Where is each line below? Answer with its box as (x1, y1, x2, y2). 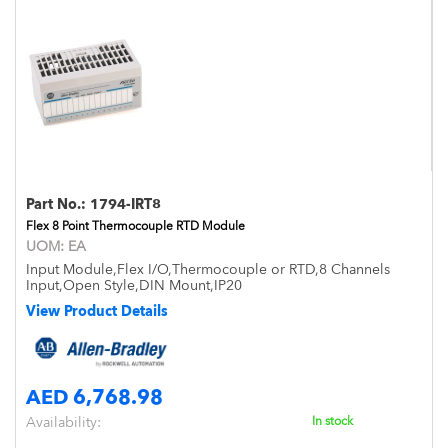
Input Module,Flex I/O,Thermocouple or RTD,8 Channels (26, 261, 390, 277)
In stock (312, 413, 353, 428)
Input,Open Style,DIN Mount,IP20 (26, 277, 242, 293)
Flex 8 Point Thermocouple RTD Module (26, 219, 245, 233)
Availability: (26, 413, 101, 430)
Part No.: (26, 196, 90, 212)
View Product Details (26, 303, 168, 319)
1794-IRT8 (90, 196, 161, 212)
